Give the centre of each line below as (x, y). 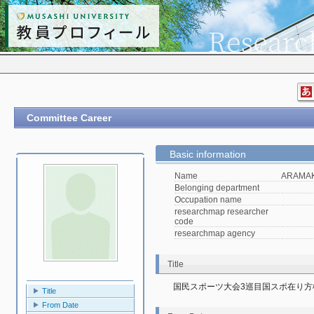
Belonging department (217, 188)
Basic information (208, 154)
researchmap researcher (221, 212)
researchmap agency (215, 233)
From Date (60, 305)
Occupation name (208, 200)
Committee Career (69, 118)
